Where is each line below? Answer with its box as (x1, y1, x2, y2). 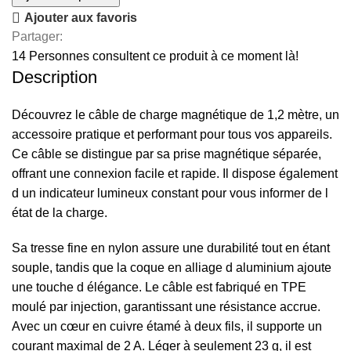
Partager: (12, 30, 63, 44)
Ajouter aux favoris (24, 11, 138, 25)
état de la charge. (12, 206, 107, 220)
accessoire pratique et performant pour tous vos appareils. (12, 128, 332, 142)
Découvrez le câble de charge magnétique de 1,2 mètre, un (12, 108, 339, 122)
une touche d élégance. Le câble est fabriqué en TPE (12, 280, 306, 295)
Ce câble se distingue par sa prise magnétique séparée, (12, 147, 321, 161)
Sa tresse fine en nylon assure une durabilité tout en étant (12, 241, 330, 255)
